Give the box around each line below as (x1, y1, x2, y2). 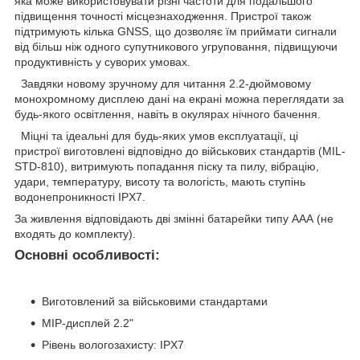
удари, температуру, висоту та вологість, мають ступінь (14, 174, 305, 188)
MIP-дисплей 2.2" (42, 316, 133, 329)
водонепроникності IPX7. (14, 190, 145, 203)
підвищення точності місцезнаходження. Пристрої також (14, 9, 311, 22)
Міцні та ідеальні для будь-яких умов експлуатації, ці (14, 129, 298, 142)
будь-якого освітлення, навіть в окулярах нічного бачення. (14, 107, 321, 121)
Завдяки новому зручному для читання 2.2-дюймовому (14, 76, 311, 90)
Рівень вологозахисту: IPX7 (42, 337, 184, 351)
